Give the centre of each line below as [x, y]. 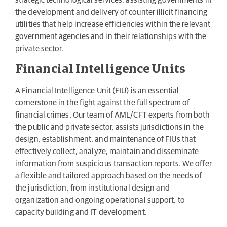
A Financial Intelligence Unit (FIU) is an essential [97, 90]
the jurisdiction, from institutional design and [92, 188]
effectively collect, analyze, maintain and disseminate [107, 151]
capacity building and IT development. [81, 212]
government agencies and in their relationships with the [111, 37]
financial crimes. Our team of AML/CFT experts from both [113, 115]
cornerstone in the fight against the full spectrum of [103, 103]
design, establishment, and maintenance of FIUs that [106, 139]
